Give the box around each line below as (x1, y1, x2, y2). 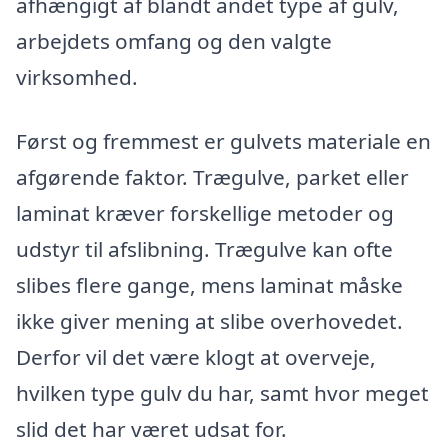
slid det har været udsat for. (16, 414, 287, 443)
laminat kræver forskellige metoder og (16, 198, 394, 227)
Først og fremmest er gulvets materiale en (16, 126, 431, 155)
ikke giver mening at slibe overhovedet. (16, 306, 403, 335)
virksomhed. (16, 62, 138, 91)
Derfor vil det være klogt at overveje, (16, 342, 376, 371)
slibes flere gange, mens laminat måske (16, 270, 403, 299)
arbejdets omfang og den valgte (16, 26, 332, 55)
